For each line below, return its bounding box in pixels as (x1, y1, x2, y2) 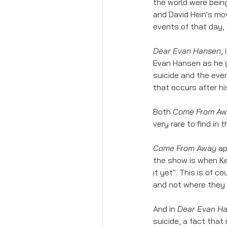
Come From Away (153, 142, 216, 153)
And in (153, 203, 177, 214)
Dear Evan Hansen (153, 45, 221, 56)
